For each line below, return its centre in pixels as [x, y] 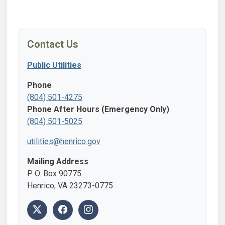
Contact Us [53, 44]
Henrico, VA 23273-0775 [70, 186]
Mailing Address [58, 162]
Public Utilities [54, 65]
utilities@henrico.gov [64, 142]
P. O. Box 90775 [54, 174]
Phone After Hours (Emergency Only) [98, 109]
